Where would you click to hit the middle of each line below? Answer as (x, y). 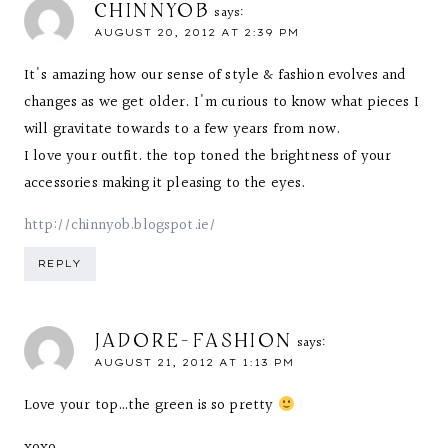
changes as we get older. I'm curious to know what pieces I (221, 102)
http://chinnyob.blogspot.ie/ (120, 225)
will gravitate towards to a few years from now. (182, 129)
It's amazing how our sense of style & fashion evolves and (215, 75)
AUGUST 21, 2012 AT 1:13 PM (194, 362)
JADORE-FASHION (193, 339)
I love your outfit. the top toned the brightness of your (208, 156)
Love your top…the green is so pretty (151, 405)
